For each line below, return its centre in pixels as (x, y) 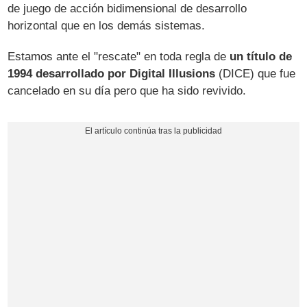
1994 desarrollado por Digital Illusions (112, 73)
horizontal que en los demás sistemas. (107, 25)
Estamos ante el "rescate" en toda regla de (119, 56)
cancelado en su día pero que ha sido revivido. (127, 90)
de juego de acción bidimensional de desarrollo (127, 8)
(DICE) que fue (256, 73)
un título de (261, 56)
